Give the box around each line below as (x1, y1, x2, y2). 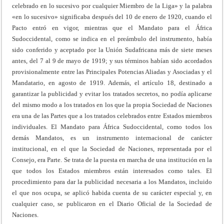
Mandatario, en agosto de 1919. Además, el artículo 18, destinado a (12, 78, 212, 86)
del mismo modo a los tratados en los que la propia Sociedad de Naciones (12, 100, 212, 108)
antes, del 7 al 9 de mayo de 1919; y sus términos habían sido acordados (12, 56, 212, 64)
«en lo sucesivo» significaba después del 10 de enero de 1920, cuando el (12, 12, 212, 20)
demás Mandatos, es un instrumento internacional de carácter (12, 133, 212, 141)
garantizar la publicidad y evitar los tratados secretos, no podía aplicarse (12, 89, 212, 97)
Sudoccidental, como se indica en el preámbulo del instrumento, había (12, 34, 212, 42)
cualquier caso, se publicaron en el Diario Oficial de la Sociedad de (12, 199, 212, 207)
